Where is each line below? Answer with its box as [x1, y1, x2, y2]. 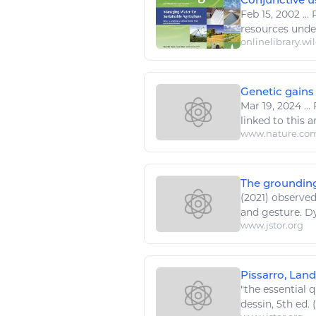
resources [241, 23, 288, 36]
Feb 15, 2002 [241, 8, 303, 21]
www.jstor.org [241, 219, 303, 231]
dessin [241, 298, 272, 311]
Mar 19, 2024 [241, 99, 304, 113]
